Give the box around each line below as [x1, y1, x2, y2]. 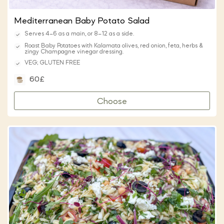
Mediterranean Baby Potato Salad [14, 16, 149, 26]
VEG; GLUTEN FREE [24, 60, 80, 66]
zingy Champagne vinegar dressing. [24, 49, 123, 55]
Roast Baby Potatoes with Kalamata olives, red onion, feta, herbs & [24, 43, 203, 49]
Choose [97, 97, 127, 106]
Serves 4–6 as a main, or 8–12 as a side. [24, 31, 134, 37]
